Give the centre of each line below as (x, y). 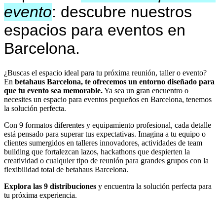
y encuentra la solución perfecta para (155, 186)
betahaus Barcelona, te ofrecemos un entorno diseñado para (115, 81)
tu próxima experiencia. (40, 195)
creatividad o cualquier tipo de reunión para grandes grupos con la (106, 160)
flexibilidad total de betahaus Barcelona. (66, 169)
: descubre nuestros (122, 12)
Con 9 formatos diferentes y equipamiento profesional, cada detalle (108, 125)
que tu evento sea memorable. (53, 90)
